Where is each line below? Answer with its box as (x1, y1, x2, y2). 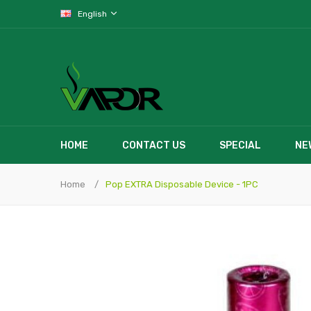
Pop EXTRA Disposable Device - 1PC (106, 179, 258, 190)
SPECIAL (219, 140, 261, 151)
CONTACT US (122, 140, 185, 151)
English (78, 9, 109, 19)
